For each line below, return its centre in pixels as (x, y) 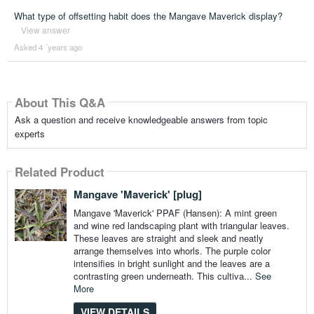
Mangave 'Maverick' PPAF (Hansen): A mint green (175, 213)
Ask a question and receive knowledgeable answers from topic (141, 120)
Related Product (59, 171)
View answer (45, 30)
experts (29, 134)
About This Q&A (60, 102)
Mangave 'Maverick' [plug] (137, 194)
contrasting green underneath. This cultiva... (164, 276)
